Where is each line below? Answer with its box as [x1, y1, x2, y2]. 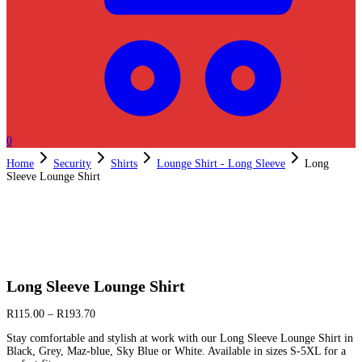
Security [53, 158, 91, 170]
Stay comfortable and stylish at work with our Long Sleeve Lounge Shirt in [6, 332, 353, 344]
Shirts [111, 158, 137, 170]
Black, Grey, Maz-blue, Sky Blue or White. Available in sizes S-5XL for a [6, 345, 346, 357]
